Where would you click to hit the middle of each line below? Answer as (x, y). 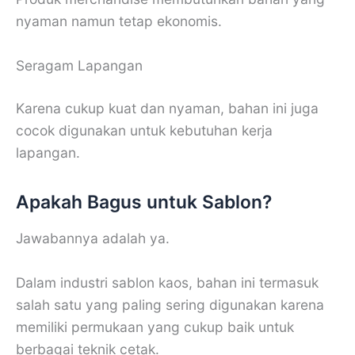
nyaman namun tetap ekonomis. (119, 21)
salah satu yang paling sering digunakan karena (170, 304)
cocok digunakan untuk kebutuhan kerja (144, 131)
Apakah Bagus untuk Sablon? (144, 202)
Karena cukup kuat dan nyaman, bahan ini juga (167, 109)
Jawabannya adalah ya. (93, 239)
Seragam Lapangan (79, 66)
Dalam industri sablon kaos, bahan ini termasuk (167, 282)
